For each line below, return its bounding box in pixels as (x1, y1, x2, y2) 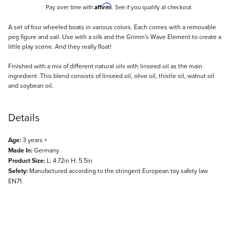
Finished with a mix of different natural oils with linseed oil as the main (8, 62, 202, 71)
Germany (32, 146, 59, 155)
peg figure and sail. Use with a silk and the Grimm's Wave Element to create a (8, 32, 221, 42)
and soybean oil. (8, 81, 53, 90)
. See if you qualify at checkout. (112, 3, 193, 12)
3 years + (21, 136, 47, 145)
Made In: (8, 146, 32, 156)
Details (8, 110, 40, 125)
